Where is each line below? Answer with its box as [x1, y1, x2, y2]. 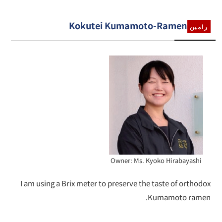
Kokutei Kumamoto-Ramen [68, 18, 187, 32]
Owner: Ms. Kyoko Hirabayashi [110, 156, 202, 166]
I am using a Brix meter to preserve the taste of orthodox [20, 178, 211, 189]
